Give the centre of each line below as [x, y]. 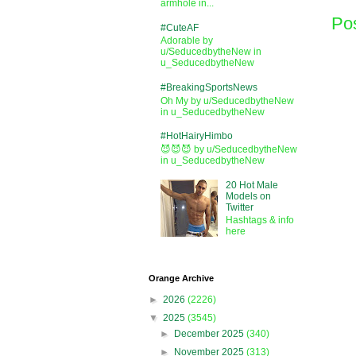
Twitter [239, 207]
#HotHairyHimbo [197, 136]
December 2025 [211, 333]
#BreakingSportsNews [209, 88]
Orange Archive [181, 278]
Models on [248, 196]
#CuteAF [180, 28]
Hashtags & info [259, 220]
